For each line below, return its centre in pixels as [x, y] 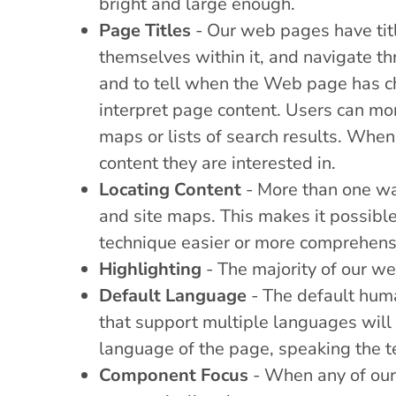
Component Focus [174, 375]
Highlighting [150, 269]
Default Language [173, 295]
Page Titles [145, 30]
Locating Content [170, 189]
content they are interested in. [217, 163]
